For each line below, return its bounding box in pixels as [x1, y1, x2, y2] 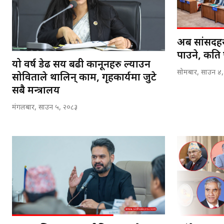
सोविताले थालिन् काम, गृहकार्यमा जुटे [12, 71, 156, 85]
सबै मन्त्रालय [12, 84, 60, 98]
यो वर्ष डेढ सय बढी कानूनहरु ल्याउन [12, 58, 150, 72]
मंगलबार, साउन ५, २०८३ [12, 103, 77, 113]
